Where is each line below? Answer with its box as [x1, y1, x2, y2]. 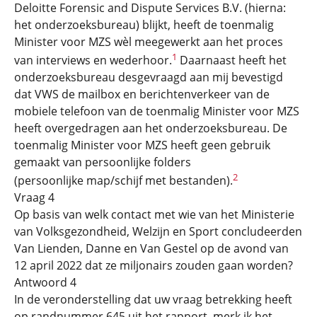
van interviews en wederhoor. [14, 52, 172, 68]
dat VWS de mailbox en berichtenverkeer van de [14, 86, 270, 102]
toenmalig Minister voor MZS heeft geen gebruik [14, 137, 270, 153]
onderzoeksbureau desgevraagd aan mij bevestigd [14, 69, 283, 85]
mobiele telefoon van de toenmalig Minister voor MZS [14, 103, 299, 119]
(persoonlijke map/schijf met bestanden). [14, 173, 233, 189]
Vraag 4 [14, 190, 54, 206]
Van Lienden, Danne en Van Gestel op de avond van [14, 241, 289, 257]
